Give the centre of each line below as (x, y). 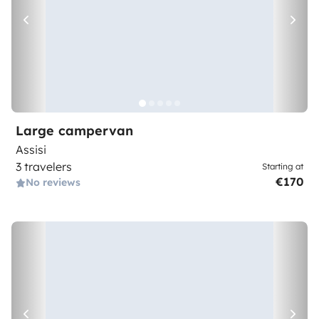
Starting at (283, 166)
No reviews (53, 182)
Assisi (31, 150)
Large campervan (74, 131)
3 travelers (44, 167)
